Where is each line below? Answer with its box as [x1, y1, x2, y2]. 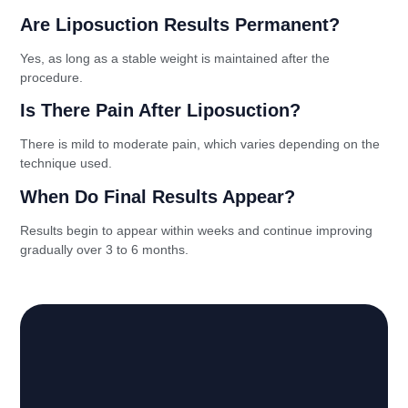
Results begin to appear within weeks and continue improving [20, 222, 373, 238]
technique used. [20, 156, 113, 171]
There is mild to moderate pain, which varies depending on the [20, 137, 381, 152]
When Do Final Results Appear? [20, 186, 296, 207]
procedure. [20, 69, 84, 85]
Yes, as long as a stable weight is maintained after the [20, 50, 331, 66]
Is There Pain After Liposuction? [20, 100, 301, 121]
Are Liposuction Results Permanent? [20, 14, 341, 35]
